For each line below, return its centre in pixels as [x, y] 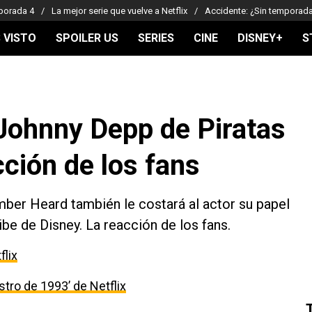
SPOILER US [87, 38]
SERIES [156, 38]
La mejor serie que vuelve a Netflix [119, 10]
